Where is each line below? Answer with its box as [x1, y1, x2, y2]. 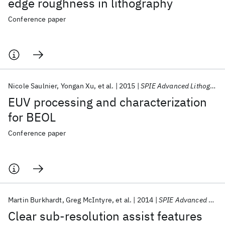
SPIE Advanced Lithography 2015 [141, 81, 210, 90]
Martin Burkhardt [8, 195, 62, 204]
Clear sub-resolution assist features [8, 208, 202, 224]
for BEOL [8, 109, 56, 125]
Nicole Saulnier [8, 81, 57, 90]
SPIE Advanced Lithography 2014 [158, 195, 209, 204]
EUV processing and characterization [8, 94, 207, 110]
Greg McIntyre [65, 195, 112, 204]
